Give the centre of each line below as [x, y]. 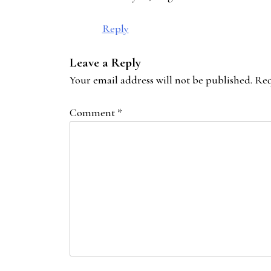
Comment [93, 112]
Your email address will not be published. [161, 80]
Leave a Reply [105, 62]
